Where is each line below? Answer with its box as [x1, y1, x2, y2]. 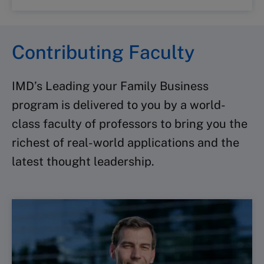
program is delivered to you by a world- [12, 98, 226, 112]
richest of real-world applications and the [12, 136, 239, 150]
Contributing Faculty [12, 41, 194, 63]
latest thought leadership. [12, 154, 154, 169]
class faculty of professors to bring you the [12, 117, 247, 131]
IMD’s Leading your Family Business [12, 79, 209, 93]
